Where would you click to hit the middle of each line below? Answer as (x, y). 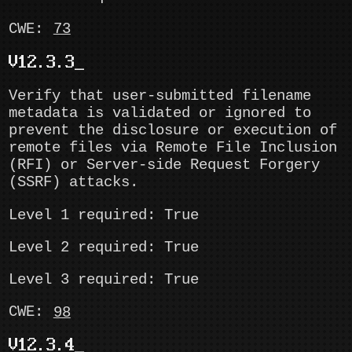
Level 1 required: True (104, 215)
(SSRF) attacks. (74, 183)
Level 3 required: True (104, 280)
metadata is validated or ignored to (160, 114)
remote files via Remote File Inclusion (173, 148)
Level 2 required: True (104, 247)
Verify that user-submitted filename (160, 96)
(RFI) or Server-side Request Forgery (165, 165)
